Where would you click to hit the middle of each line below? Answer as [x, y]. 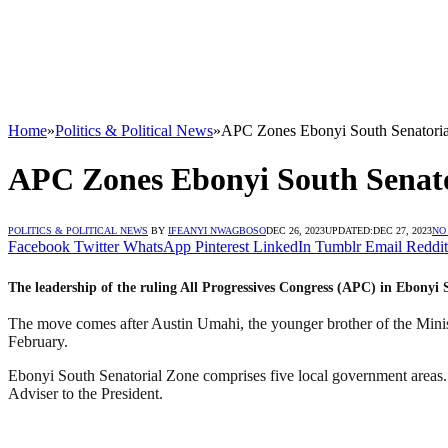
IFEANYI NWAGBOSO [217, 230]
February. [38, 342]
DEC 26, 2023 [295, 230]
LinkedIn [282, 246]
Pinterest [222, 246]
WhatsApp [157, 246]
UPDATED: [349, 230]
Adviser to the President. [85, 394]
